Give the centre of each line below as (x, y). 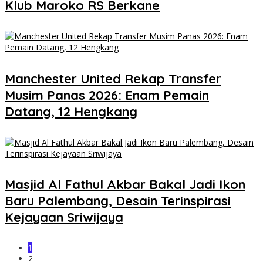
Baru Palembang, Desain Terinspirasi (118, 201)
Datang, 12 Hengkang (71, 111)
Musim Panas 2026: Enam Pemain (107, 95)
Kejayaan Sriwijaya (64, 218)
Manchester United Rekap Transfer (113, 78)
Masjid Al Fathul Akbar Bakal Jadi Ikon (125, 185)
